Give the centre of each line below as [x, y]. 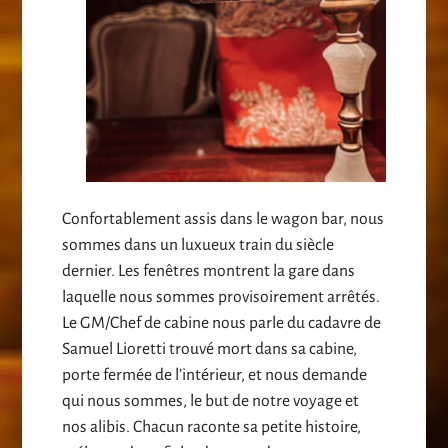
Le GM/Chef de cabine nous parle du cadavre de [222, 323]
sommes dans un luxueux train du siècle [198, 245]
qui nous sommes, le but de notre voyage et [211, 401]
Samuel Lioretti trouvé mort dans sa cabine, [210, 349]
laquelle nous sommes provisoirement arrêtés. [221, 297]
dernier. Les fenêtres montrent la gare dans [209, 271]
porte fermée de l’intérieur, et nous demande [215, 375]
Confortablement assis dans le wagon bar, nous [223, 219]
